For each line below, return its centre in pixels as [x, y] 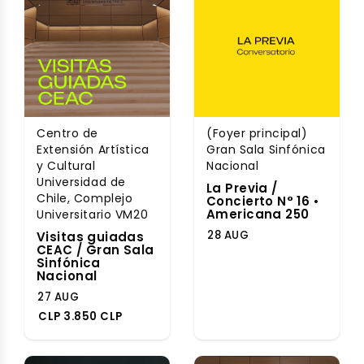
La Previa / [242, 188]
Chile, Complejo [85, 198]
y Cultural [66, 166]
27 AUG [58, 297]
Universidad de [81, 182]
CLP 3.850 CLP [80, 316]
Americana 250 [258, 214]
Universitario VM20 [93, 214]
